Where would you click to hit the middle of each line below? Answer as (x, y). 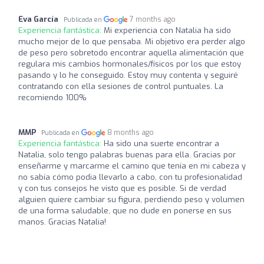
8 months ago (131, 132)
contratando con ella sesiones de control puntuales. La (121, 86)
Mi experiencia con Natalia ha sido (167, 30)
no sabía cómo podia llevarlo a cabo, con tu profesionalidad (130, 177)
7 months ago (153, 19)
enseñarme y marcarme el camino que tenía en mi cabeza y (132, 166)
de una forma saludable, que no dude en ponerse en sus (125, 210)
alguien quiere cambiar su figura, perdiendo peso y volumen (131, 199)
